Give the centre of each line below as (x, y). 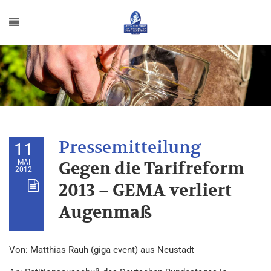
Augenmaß (105, 213)
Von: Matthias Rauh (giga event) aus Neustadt (102, 250)
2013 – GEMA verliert (145, 191)
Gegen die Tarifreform (152, 169)
